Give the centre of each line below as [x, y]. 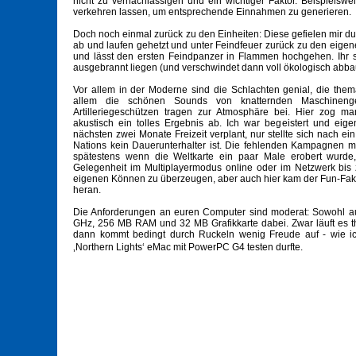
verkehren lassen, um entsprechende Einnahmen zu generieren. [212, 12]
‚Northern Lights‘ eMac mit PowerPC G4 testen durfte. [191, 248]
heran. [87, 190]
